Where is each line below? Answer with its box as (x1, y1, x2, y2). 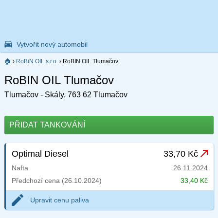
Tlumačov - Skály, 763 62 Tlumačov (4, 90, 127, 99)
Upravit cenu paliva (30, 196, 89, 204)
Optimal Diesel (11, 149, 69, 159)
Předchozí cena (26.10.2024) (11, 177, 102, 185)
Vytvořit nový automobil (16, 40, 88, 48)
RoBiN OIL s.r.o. (16, 58, 58, 65)
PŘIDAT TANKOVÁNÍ (9, 121, 85, 129)
